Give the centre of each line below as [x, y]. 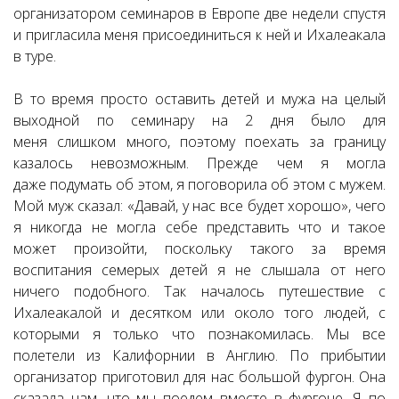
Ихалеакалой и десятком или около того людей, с [199, 313]
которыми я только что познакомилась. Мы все [199, 334]
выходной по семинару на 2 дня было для [199, 120]
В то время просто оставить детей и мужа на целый [199, 99]
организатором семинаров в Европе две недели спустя [199, 13]
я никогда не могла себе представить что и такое [199, 227]
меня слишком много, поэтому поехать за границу [199, 142]
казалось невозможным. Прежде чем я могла [199, 163]
